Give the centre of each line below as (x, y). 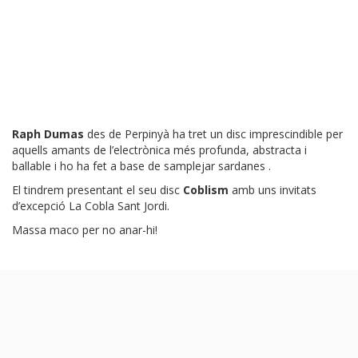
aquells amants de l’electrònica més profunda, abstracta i (159, 150)
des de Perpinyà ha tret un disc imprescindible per (213, 134)
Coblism (207, 190)
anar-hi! (137, 230)
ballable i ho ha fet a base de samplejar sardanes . (141, 166)
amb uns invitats (274, 190)
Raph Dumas (48, 134)
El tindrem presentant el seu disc (96, 190)
